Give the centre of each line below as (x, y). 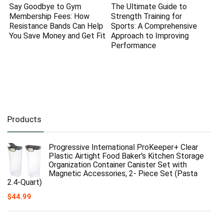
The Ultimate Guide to (149, 6)
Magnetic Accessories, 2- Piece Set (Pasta (123, 173)
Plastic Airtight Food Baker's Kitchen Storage (126, 156)
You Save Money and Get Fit (58, 36)
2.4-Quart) (25, 182)
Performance (134, 45)
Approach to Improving (150, 36)
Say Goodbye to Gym (45, 6)
